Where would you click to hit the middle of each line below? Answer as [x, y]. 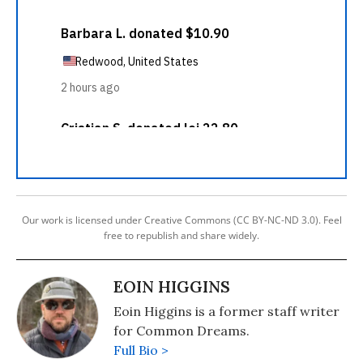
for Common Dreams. [181, 331]
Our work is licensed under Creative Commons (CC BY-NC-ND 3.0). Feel [181, 220]
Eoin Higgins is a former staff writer [226, 311]
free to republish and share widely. [181, 235]
